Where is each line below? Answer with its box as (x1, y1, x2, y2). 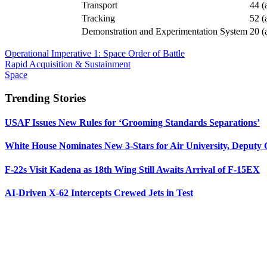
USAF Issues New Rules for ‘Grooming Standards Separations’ (5, 117, 260, 128)
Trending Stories (5, 91, 86, 104)
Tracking (82, 13, 115, 24)
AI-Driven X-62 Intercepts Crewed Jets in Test (5, 187, 193, 198)
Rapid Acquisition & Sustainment (5, 59, 131, 70)
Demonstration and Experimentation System (82, 26, 247, 37)
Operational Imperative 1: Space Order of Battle (5, 48, 185, 59)
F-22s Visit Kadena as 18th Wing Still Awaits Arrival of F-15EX (5, 164, 260, 175)
